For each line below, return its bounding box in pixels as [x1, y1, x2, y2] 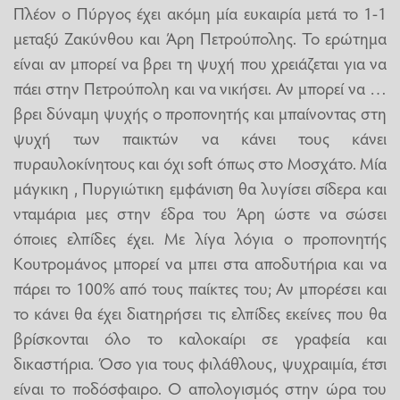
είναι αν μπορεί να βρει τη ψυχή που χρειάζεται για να [13, 50, 387, 74]
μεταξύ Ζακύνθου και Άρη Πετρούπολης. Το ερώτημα [13, 25, 387, 49]
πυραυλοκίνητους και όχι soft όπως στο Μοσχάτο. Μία [13, 150, 387, 174]
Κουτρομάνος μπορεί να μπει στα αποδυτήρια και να [13, 250, 387, 274]
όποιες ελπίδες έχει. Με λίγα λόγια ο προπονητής [13, 225, 387, 249]
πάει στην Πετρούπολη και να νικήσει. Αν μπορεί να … [13, 75, 387, 99]
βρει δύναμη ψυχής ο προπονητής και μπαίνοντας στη [13, 100, 387, 124]
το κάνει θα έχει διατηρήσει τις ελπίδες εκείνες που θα [13, 300, 387, 324]
